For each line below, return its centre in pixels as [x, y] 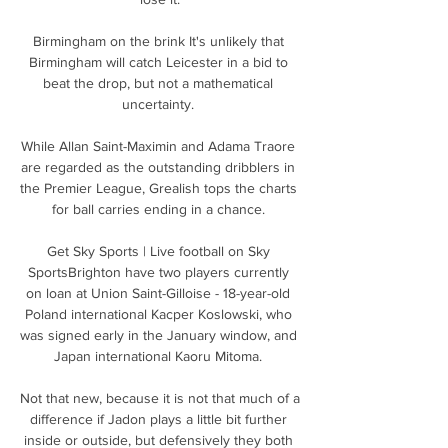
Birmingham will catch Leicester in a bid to [158, 61]
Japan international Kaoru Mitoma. [160, 355]
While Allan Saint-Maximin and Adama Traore [158, 145]
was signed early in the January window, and [158, 334]
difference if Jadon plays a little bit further [158, 418]
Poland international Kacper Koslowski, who [158, 313]
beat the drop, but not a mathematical [158, 82]
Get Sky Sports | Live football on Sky [158, 250]
